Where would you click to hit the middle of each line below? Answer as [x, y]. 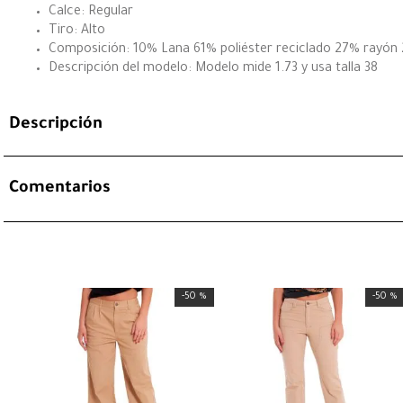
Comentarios [60, 189]
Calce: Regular [91, 13]
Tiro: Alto [77, 32]
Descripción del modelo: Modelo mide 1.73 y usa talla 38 [213, 70]
